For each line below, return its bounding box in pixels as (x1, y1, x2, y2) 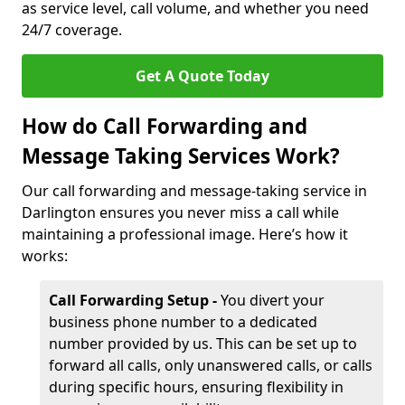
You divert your (221, 290, 325, 310)
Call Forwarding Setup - (49, 290, 221, 310)
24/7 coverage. (22, 20, 122, 40)
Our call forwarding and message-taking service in (22, 181, 367, 201)
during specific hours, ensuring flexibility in (49, 377, 344, 397)
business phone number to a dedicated (49, 312, 317, 332)
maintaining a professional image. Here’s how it (22, 224, 348, 244)
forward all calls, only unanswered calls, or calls (49, 355, 372, 375)
